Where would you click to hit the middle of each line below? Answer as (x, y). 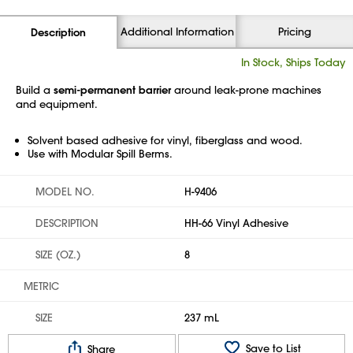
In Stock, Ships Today (293, 62)
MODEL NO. (65, 191)
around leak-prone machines (246, 89)
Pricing (294, 31)
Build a (35, 89)
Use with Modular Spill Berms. (100, 153)
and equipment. (57, 104)
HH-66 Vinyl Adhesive (236, 223)
